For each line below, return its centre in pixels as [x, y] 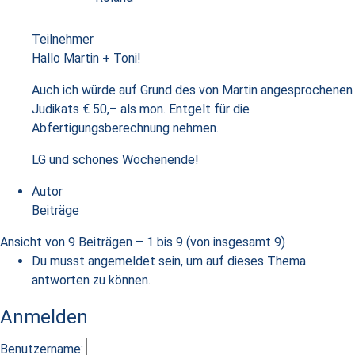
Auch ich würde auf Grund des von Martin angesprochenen [192, 90]
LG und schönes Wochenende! [115, 160]
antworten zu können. [91, 280]
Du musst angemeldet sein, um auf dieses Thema [169, 261]
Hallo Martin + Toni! [86, 58]
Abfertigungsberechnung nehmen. [125, 128]
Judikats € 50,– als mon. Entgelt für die [141, 109]
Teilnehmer [63, 39]
